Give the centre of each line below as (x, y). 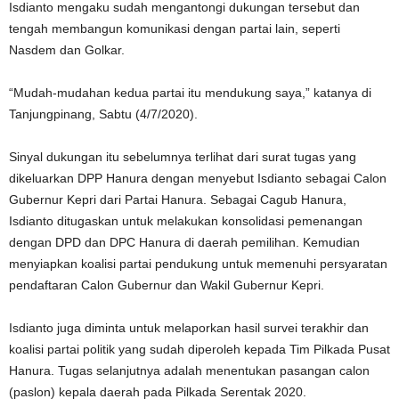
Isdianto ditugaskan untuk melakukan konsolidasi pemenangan (186, 221)
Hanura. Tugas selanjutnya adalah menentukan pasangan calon (189, 370)
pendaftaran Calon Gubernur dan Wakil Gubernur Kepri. (167, 285)
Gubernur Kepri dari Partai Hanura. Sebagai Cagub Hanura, (178, 199)
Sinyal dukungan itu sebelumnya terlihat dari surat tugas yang (183, 157)
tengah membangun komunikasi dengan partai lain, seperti (175, 28)
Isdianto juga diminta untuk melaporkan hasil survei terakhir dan (189, 328)
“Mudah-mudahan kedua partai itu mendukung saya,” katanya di (190, 93)
